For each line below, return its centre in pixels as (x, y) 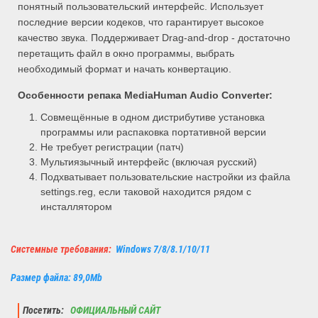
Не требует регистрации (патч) (113, 147)
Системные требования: (63, 250)
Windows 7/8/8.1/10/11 (163, 250)
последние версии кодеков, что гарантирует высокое (141, 22)
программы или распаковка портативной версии (154, 132)
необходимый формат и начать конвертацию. (125, 69)
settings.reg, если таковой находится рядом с (146, 192)
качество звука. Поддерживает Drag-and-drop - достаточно (154, 38)
